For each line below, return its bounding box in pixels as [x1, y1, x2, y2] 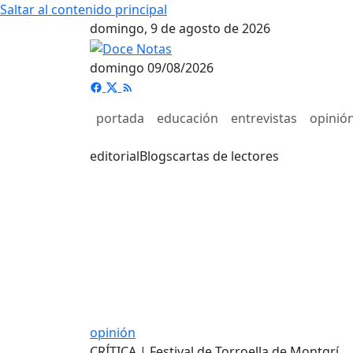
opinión [90, 323, 136, 341]
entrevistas [231, 109, 297, 127]
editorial [90, 147, 139, 165]
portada [96, 109, 144, 127]
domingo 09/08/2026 [90, 58, 214, 76]
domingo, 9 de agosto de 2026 [90, 20, 270, 37]
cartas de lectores [173, 147, 279, 165]
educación [157, 109, 218, 127]
